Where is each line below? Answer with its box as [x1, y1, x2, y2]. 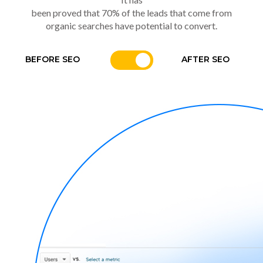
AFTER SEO [181, 53, 230, 65]
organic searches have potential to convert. [46, 19, 217, 31]
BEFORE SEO [25, 53, 80, 65]
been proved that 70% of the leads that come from [31, 6, 232, 18]
